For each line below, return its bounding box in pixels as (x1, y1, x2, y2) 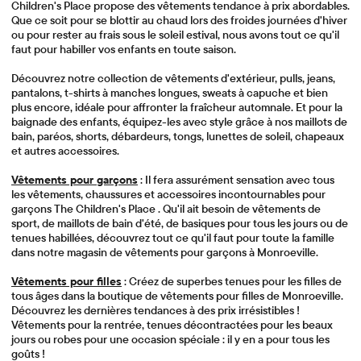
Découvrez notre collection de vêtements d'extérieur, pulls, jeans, (11, 71, 335, 85)
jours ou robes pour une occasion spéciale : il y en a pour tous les (11, 332, 330, 346)
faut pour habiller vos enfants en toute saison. (11, 42, 236, 56)
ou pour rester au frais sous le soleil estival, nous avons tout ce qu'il (11, 27, 339, 42)
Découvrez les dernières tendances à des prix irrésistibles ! (11, 303, 300, 317)
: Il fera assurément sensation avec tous (138, 172, 334, 187)
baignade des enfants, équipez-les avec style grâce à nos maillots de (11, 114, 347, 129)
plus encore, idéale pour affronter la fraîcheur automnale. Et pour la (11, 100, 342, 114)
